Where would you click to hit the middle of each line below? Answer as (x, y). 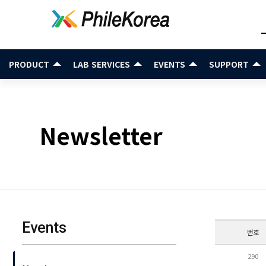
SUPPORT (229, 64)
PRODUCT (29, 64)
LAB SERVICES (102, 64)
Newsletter (102, 135)
